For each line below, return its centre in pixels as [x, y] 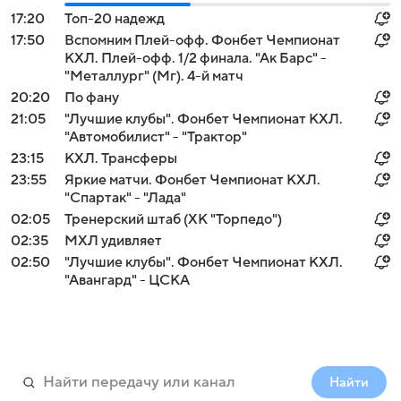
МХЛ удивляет [113, 241]
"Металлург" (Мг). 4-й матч [154, 76]
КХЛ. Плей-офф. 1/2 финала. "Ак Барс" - [196, 58]
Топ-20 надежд [115, 19]
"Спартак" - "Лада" [125, 198]
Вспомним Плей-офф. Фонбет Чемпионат [202, 40]
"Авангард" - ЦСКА [127, 280]
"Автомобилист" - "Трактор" [156, 137]
